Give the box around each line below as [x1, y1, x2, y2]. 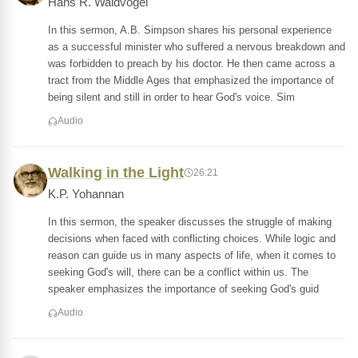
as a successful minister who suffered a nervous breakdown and [48, 41, 345, 53]
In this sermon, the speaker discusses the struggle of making [48, 216, 332, 228]
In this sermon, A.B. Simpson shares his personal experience [48, 24, 332, 36]
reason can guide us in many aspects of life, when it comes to [48, 249, 336, 261]
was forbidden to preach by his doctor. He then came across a [48, 58, 335, 70]
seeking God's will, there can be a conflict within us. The [48, 266, 308, 278]
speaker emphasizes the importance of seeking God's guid [48, 283, 319, 295]
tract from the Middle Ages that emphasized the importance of [48, 74, 334, 86]
